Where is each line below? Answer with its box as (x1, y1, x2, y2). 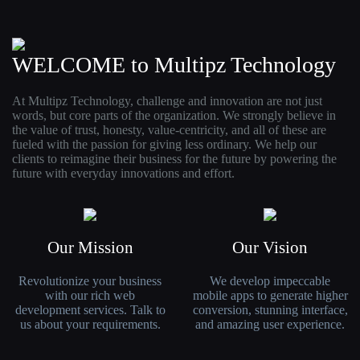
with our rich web (45, 288, 135, 303)
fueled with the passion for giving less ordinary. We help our (12, 137, 317, 152)
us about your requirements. (19, 317, 161, 332)
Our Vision (232, 238, 308, 258)
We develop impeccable (210, 274, 330, 288)
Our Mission (47, 238, 133, 258)
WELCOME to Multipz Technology (12, 52, 336, 78)
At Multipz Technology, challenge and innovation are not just (12, 94, 322, 108)
